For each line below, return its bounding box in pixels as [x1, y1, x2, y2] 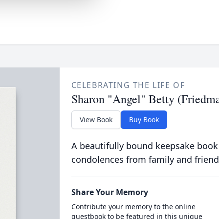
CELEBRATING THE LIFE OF [71, 80, 185, 90]
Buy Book [129, 115, 159, 124]
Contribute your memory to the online [71, 202, 196, 211]
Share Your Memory [71, 187, 148, 197]
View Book [79, 115, 112, 124]
